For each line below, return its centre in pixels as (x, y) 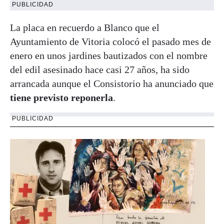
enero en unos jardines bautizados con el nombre (109, 55)
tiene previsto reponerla (61, 97)
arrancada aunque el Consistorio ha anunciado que (112, 83)
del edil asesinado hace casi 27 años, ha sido (100, 69)
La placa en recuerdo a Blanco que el (85, 27)
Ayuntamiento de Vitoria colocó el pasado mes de (110, 41)
